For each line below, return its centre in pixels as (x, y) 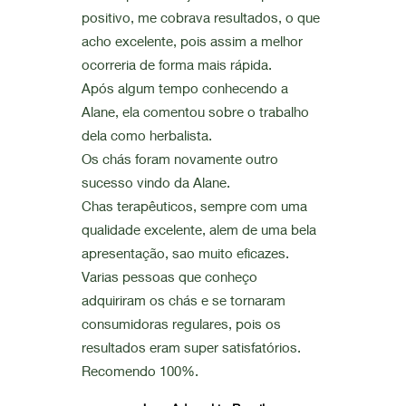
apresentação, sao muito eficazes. (187, 253)
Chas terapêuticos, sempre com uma (194, 206)
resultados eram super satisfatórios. (193, 347)
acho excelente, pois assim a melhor (192, 41)
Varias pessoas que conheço (169, 276)
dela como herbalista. (146, 135)
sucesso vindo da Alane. (155, 182)
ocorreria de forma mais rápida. (178, 64)
